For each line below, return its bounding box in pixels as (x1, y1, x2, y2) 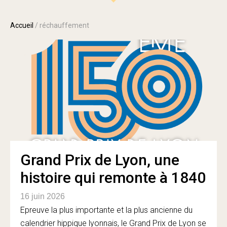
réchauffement (40, 21, 89, 29)
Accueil (10, 21, 33, 29)
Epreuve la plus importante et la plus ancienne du (20, 205, 193, 215)
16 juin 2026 (20, 192, 65, 201)
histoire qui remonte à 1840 (20, 169, 206, 186)
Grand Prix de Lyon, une (20, 151, 179, 169)
